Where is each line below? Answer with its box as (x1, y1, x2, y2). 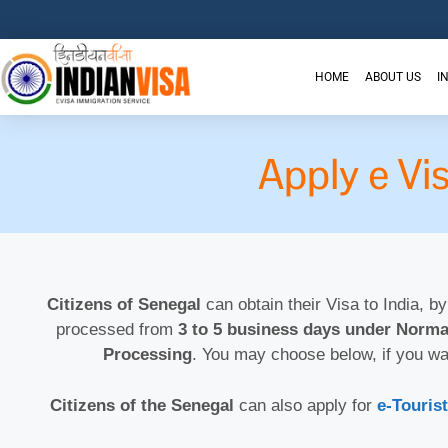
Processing (102, 345, 192, 365)
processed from (56, 320, 178, 340)
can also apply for (233, 395, 377, 415)
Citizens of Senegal (46, 295, 201, 315)
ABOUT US (364, 70, 421, 85)
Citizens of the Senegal (49, 395, 234, 415)
